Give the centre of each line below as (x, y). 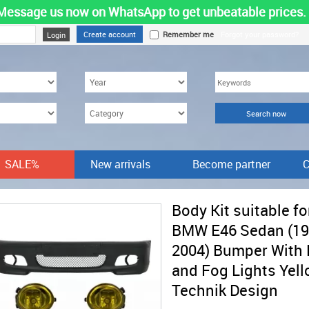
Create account (110, 34)
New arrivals (120, 164)
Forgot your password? (260, 34)
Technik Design (225, 290)
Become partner (231, 164)
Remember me (186, 34)
